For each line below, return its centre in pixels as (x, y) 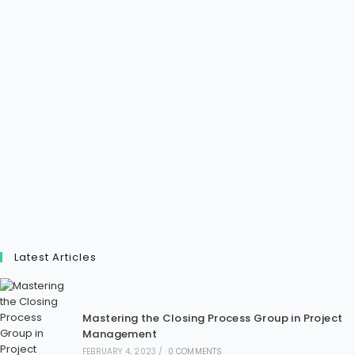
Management (119, 334)
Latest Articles (55, 257)
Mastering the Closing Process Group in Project (212, 318)
